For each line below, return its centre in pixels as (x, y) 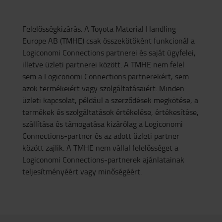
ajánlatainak (164, 160)
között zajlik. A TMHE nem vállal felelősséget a (100, 148)
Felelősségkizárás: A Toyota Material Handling (99, 29)
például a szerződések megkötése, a (139, 100)
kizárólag (122, 124)
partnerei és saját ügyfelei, (150, 53)
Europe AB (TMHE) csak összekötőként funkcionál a (109, 41)
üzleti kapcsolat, (50, 100)
